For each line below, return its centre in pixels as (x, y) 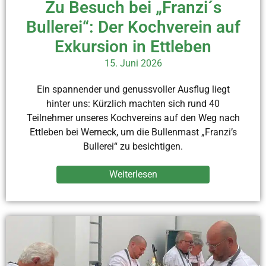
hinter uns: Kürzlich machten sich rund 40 (133, 103)
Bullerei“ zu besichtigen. (133, 146)
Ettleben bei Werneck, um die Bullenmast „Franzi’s (133, 132)
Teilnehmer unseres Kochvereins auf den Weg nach (133, 118)
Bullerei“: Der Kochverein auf (133, 27)
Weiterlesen (133, 174)
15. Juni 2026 (133, 63)
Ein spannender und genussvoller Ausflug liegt (133, 89)
